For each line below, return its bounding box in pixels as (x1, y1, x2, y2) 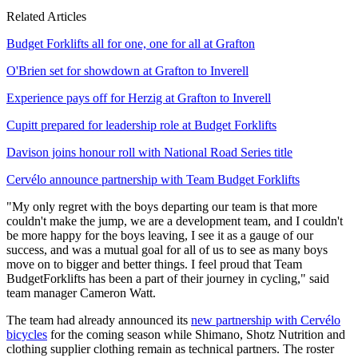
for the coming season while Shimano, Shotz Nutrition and (47, 327, 345, 341)
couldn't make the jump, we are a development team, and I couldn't (6, 213, 343, 228)
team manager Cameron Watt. (6, 285, 156, 300)
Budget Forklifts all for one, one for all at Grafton (6, 36, 255, 50)
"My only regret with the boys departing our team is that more (6, 199, 317, 213)
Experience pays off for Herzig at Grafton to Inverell (6, 90, 271, 105)
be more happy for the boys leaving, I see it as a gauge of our (6, 228, 313, 242)
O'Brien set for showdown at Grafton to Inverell (6, 63, 249, 78)
